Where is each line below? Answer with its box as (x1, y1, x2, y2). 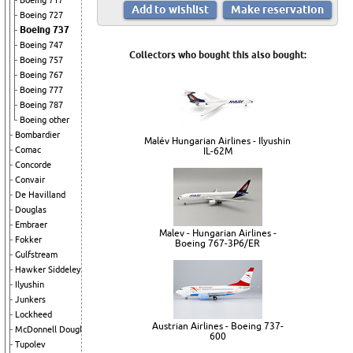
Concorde (15, 160, 51, 169)
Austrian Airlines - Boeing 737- (151, 321, 284, 332)
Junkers (15, 295, 46, 304)
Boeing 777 (20, 85, 63, 95)
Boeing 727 (20, 10, 63, 20)
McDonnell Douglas (15, 325, 91, 334)
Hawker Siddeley (15, 265, 80, 274)
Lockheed (15, 310, 52, 319)
